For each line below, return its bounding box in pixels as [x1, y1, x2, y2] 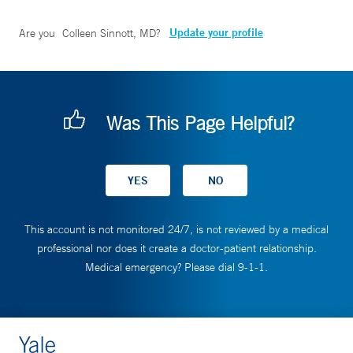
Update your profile [169, 25, 263, 40]
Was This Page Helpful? [106, 112, 294, 135]
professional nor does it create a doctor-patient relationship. [36, 241, 317, 256]
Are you [19, 26, 58, 41]
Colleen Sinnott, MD [61, 26, 156, 41]
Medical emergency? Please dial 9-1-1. [85, 260, 268, 275]
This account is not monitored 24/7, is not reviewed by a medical [24, 222, 329, 237]
